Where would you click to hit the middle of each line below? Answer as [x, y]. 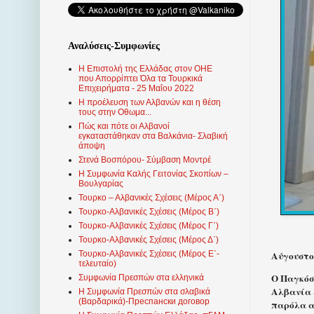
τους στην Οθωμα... [115, 112]
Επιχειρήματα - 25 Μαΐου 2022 [136, 89]
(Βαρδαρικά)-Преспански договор [144, 302]
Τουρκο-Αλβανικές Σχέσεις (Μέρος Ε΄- [149, 254]
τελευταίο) [97, 264]
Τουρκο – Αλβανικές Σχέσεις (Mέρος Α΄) [151, 198]
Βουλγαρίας [101, 184]
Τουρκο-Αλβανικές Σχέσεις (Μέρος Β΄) [149, 212]
